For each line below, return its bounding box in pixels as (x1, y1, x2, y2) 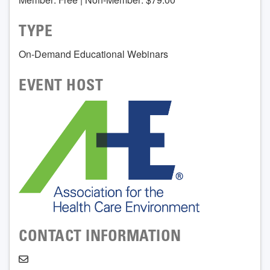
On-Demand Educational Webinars (19, 46, 168, 61)
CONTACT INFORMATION (19, 229, 181, 245)
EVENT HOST (19, 78, 104, 95)
